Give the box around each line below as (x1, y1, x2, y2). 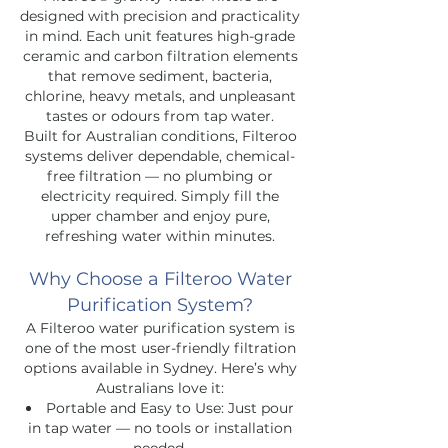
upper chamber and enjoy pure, (50, 206, 270, 225)
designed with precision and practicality (20, 6, 300, 25)
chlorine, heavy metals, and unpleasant (24, 86, 296, 105)
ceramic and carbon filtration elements (22, 46, 298, 65)
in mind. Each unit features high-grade (25, 26, 295, 45)
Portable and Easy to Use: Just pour (46, 398, 294, 417)
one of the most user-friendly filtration (24, 338, 296, 357)
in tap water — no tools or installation (28, 418, 292, 437)
